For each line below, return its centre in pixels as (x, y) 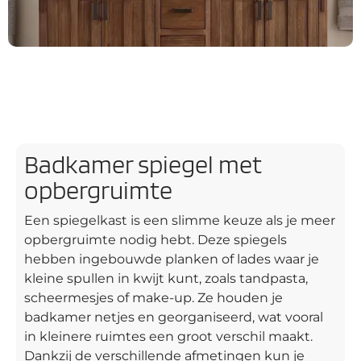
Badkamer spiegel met (143, 164)
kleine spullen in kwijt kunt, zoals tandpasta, (166, 278)
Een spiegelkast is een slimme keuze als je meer (180, 220)
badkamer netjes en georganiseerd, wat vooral (174, 317)
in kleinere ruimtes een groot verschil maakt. (168, 336)
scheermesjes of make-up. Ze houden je (154, 297)
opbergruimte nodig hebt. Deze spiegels (156, 239)
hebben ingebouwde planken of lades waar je (172, 259)
